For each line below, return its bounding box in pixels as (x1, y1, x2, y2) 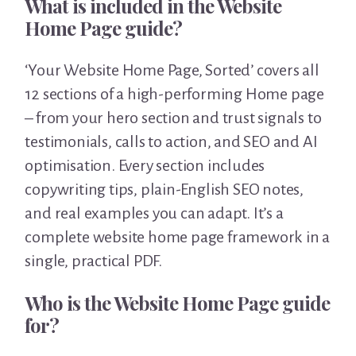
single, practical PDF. (25, 252, 162, 270)
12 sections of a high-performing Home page (25, 85, 324, 103)
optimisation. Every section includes (25, 157, 265, 175)
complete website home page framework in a (25, 228, 331, 246)
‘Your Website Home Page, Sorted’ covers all (25, 61, 319, 79)
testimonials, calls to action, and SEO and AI (25, 133, 318, 151)
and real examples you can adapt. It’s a (25, 204, 284, 222)
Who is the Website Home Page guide (25, 290, 331, 316)
